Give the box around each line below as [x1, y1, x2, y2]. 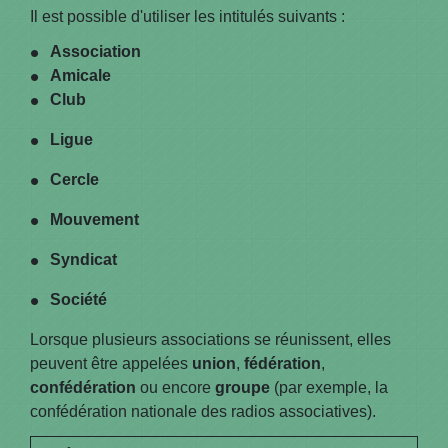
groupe [215, 379, 270, 397]
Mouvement [50, 211, 139, 229]
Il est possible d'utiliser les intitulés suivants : [30, 8, 345, 26]
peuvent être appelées [30, 355, 192, 373]
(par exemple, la [270, 379, 388, 397]
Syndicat [50, 251, 117, 269]
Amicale [50, 67, 111, 85]
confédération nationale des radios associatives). [30, 403, 376, 421]
